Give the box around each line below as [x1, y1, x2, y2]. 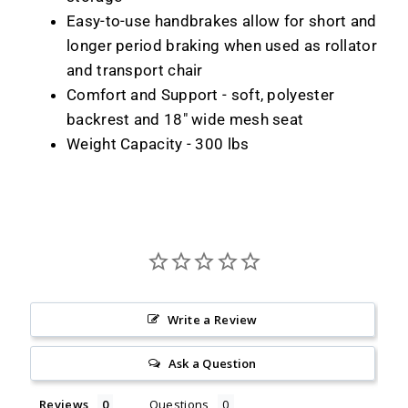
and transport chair [66, 60, 203, 79]
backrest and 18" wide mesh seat [66, 109, 304, 128]
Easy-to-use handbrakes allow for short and [66, 11, 377, 30]
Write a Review [167, 311, 258, 328]
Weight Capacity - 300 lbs [66, 134, 250, 153]
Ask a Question [168, 354, 257, 372]
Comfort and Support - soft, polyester [66, 85, 335, 104]
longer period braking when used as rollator [66, 36, 377, 55]
